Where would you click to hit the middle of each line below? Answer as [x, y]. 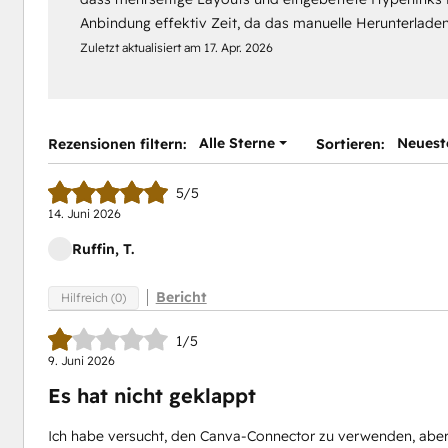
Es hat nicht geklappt [151, 396]
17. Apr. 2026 [238, 47]
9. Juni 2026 [81, 361]
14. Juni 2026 [84, 213]
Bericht [181, 297]
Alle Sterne [236, 142]
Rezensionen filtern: [116, 143]
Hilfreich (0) [93, 298]
